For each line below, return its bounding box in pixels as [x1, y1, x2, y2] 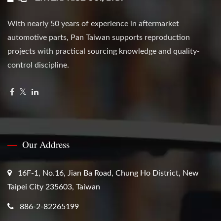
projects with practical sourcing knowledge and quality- [7, 47, 200, 56]
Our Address [22, 138, 70, 151]
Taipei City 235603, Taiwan [7, 183, 100, 191]
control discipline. [7, 61, 69, 70]
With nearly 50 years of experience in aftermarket [7, 20, 179, 28]
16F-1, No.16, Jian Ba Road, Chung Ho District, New [18, 169, 199, 178]
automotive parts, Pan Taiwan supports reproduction [7, 34, 190, 42]
